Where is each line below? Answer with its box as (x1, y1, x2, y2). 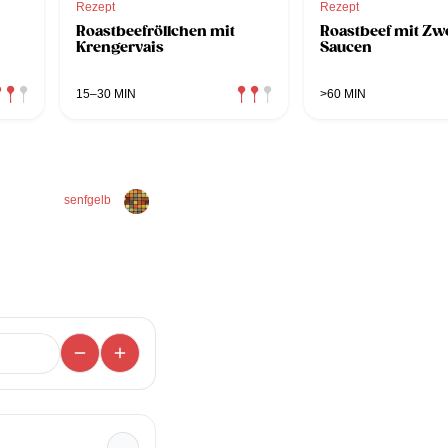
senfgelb (64, 192, 111, 207)
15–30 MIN (76, 86, 136, 101)
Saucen (320, 37, 372, 56)
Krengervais (76, 37, 164, 56)
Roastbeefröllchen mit (76, 21, 235, 40)
